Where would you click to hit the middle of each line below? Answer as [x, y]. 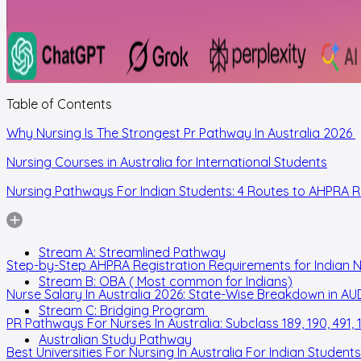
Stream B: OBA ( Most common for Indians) [166, 282]
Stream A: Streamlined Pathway [132, 253]
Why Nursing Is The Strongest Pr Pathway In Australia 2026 [181, 133]
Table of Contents [59, 104]
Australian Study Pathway [115, 340]
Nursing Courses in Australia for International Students [167, 162]
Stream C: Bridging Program [123, 311]
